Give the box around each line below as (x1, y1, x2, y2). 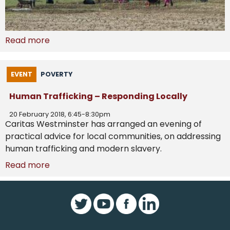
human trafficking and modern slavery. (5, 143, 162, 155)
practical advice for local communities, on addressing (5, 130, 221, 143)
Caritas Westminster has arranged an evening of (5, 118, 202, 130)
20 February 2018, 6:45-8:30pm (9, 110, 110, 119)
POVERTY (41, 70, 72, 79)
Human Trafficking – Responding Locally (9, 90, 187, 103)
